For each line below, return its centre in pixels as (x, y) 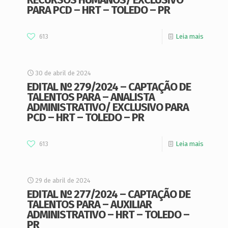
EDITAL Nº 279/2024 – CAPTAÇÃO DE (109, 87)
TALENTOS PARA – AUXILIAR (89, 204)
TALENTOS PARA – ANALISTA (91, 97)
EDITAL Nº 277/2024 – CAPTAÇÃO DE (109, 194)
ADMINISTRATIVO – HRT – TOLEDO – (108, 215)
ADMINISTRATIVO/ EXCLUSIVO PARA (108, 107)
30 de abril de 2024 (63, 73)
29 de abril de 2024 (63, 180)
